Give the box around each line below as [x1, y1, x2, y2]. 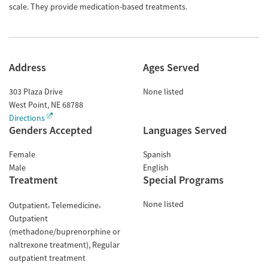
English [143, 162, 169, 173]
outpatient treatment [9, 252, 86, 263]
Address [9, 60, 46, 74]
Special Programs [143, 173, 224, 187]
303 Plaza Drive [9, 86, 63, 97]
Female [9, 149, 35, 160]
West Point [9, 99, 47, 110]
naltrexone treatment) [9, 239, 89, 250]
